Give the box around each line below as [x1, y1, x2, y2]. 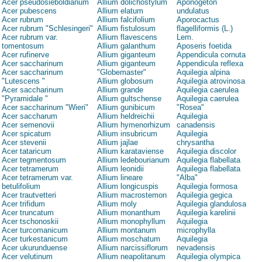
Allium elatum [97, 6, 143, 16]
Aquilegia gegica [177, 191, 232, 200]
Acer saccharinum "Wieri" [2, 103, 88, 112]
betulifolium [2, 182, 40, 191]
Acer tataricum [2, 147, 51, 156]
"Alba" [177, 173, 198, 182]
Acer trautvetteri [2, 191, 56, 200]
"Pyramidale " [2, 94, 48, 104]
